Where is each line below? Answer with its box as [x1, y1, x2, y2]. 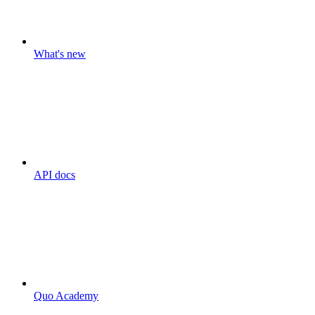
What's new [34, 47, 86, 60]
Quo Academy [34, 289, 98, 302]
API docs [34, 168, 75, 181]
